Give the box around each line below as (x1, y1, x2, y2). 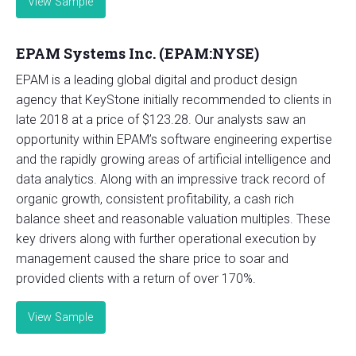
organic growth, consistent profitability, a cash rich (16, 192, 294, 207)
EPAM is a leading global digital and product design (16, 72, 297, 88)
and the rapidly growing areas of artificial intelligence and (16, 152, 331, 168)
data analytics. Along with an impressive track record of (16, 172, 325, 188)
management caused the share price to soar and (16, 251, 288, 267)
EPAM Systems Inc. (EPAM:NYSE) (16, 44, 259, 64)
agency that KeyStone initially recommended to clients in (16, 92, 331, 108)
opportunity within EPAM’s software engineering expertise (16, 132, 332, 148)
